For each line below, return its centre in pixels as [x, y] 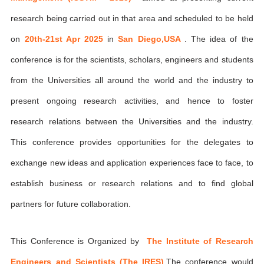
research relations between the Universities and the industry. [132, 121]
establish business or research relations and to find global [132, 183]
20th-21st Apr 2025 [66, 39]
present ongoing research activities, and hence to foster [132, 101]
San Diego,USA [151, 39]
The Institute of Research [200, 241]
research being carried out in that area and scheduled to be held [132, 18]
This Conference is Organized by [79, 241]
